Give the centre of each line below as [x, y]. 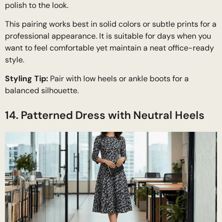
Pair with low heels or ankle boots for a [118, 79]
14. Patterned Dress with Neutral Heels [105, 115]
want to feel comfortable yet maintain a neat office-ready [110, 48]
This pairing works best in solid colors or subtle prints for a [111, 24]
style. [15, 59]
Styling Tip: [27, 79]
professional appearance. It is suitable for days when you [108, 36]
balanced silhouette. [42, 91]
